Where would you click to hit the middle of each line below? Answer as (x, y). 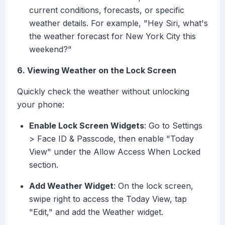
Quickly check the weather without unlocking (103, 92)
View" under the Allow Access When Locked (115, 152)
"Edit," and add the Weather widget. (96, 212)
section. (44, 165)
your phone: (41, 105)
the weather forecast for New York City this (113, 36)
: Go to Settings (173, 126)
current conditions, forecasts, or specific (107, 10)
